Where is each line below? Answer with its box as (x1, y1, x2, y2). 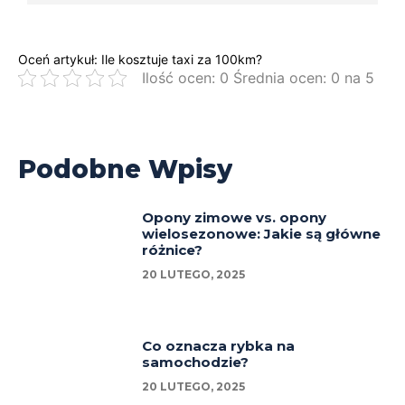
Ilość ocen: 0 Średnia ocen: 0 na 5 (142, 68, 374, 87)
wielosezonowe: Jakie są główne (142, 224, 381, 242)
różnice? (142, 240, 203, 259)
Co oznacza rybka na (142, 336, 296, 354)
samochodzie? (142, 353, 250, 371)
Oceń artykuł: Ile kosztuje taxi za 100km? (18, 51, 262, 67)
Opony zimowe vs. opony (142, 208, 327, 226)
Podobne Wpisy (18, 153, 232, 184)
